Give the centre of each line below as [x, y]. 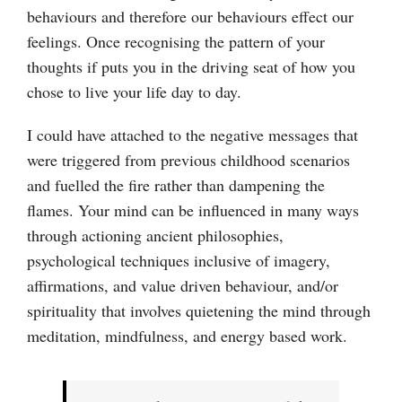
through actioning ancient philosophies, [155, 235]
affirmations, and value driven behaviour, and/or [183, 285]
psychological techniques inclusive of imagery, [179, 260]
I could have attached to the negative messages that [192, 134]
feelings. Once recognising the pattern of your [176, 41]
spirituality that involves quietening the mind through [199, 310]
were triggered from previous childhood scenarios [188, 159]
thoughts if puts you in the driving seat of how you [191, 66]
